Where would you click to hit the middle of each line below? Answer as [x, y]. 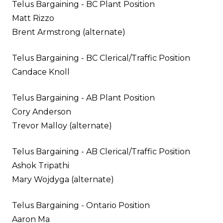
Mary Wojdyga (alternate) [63, 179]
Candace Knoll [41, 72]
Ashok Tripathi [41, 165]
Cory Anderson [42, 111]
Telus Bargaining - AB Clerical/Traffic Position [101, 151]
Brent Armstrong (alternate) [69, 32]
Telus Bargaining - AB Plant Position [83, 98]
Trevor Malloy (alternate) [62, 125]
